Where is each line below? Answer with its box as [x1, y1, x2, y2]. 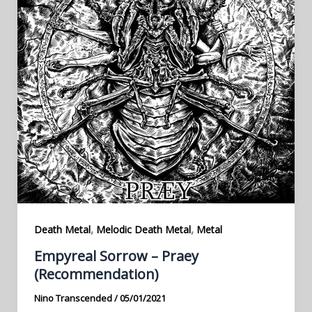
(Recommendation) [33, 264, 159, 283]
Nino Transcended [33, 291, 114, 304]
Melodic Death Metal [95, 223, 191, 237]
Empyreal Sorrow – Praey [33, 246, 198, 265]
